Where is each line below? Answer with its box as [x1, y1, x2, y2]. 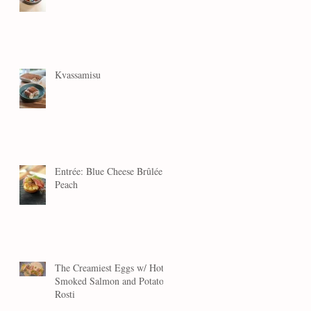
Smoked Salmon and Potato [55, 274, 164, 288]
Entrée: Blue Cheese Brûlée [55, 165, 162, 178]
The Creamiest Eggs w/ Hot [55, 261, 164, 275]
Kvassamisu [55, 68, 101, 82]
